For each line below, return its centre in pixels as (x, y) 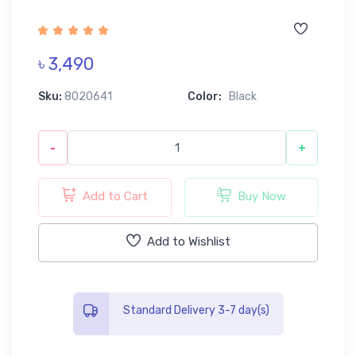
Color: (208, 96)
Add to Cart (115, 196)
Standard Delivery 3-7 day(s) (196, 310)
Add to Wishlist (188, 241)
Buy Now (261, 196)
